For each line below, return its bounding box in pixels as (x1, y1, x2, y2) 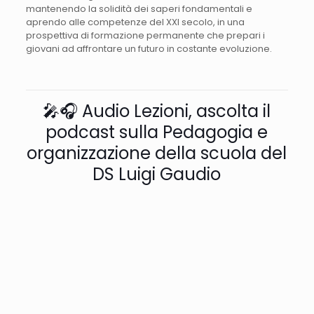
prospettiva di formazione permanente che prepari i (25, 28, 265, 42)
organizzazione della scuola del (27, 141, 287, 165)
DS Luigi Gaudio (93, 162, 221, 186)
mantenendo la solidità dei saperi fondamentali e (25, 1, 252, 15)
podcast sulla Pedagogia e (46, 120, 268, 144)
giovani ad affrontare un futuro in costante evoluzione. (25, 41, 272, 55)
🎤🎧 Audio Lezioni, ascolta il (43, 99, 271, 123)
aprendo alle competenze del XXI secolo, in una (25, 15, 245, 29)
